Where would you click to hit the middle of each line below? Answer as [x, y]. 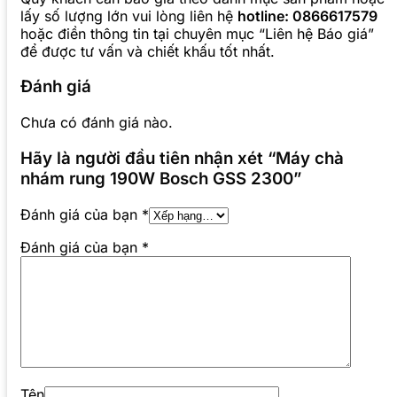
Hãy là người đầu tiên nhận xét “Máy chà [182, 158]
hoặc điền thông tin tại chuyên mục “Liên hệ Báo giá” [197, 33]
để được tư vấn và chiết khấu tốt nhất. [148, 51]
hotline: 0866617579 [307, 16]
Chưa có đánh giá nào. [97, 123]
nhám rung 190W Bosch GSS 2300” [161, 178]
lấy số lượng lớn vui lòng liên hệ [129, 16]
